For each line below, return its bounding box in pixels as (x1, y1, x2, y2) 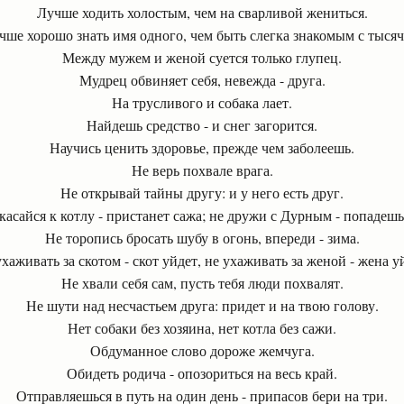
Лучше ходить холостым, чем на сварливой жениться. (36, 3, 368, 22)
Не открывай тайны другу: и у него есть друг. (60, 183, 344, 202)
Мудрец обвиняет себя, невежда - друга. (78, 70, 326, 89)
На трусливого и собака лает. (112, 93, 292, 112)
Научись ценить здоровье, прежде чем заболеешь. (50, 138, 354, 157)
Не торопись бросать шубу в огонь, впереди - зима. (44, 228, 360, 247)
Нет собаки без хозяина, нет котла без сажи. (68, 318, 336, 337)
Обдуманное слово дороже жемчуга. (89, 341, 315, 360)
